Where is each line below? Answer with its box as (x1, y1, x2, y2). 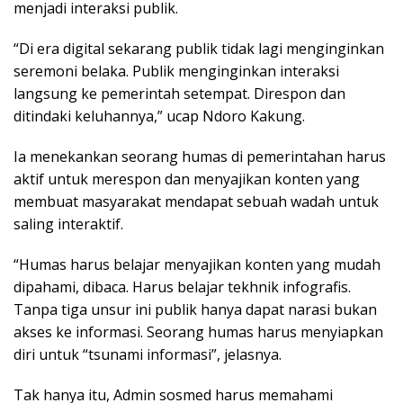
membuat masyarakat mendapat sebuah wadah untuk (13, 192, 379, 212)
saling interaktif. (13, 214, 123, 235)
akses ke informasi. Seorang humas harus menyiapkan (13, 322, 383, 343)
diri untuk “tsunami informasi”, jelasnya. (13, 345, 282, 365)
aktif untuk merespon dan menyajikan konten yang (13, 169, 360, 190)
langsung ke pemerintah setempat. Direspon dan (13, 84, 345, 104)
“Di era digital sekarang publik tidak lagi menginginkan (13, 39, 384, 59)
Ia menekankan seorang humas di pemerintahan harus (13, 147, 386, 167)
